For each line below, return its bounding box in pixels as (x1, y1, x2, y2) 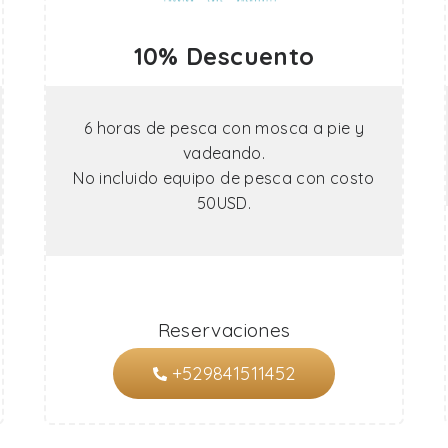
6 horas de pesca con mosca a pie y (83, 118, 365, 138)
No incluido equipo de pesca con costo (73, 168, 375, 188)
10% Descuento (133, 41, 315, 71)
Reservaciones (157, 318, 291, 342)
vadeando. (182, 143, 266, 163)
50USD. (196, 193, 252, 213)
